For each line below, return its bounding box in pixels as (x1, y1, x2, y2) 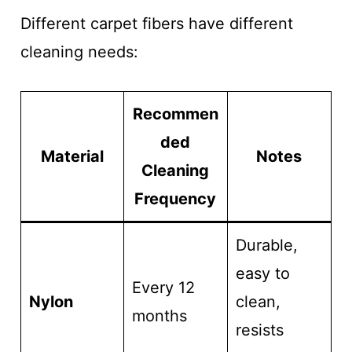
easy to (235, 264, 290, 284)
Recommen (132, 104, 218, 124)
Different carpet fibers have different (20, 14, 293, 34)
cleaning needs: (20, 42, 138, 62)
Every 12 (131, 278, 195, 298)
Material (40, 147, 104, 167)
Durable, (235, 236, 298, 255)
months (131, 306, 187, 326)
